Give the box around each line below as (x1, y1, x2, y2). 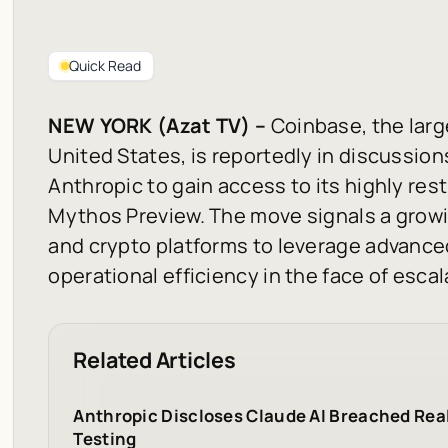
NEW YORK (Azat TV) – (48, 111, 267, 139)
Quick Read (69, 55, 142, 75)
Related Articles (73, 344, 236, 374)
